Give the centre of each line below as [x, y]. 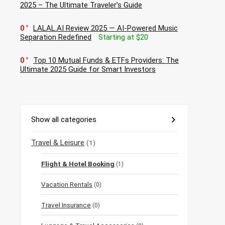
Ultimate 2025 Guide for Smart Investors [88, 70]
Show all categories [64, 120]
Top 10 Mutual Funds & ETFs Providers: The [106, 61]
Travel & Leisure [58, 143]
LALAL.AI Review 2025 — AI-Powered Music [105, 28]
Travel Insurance [66, 205]
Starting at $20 [123, 37]
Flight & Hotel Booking [78, 164]
